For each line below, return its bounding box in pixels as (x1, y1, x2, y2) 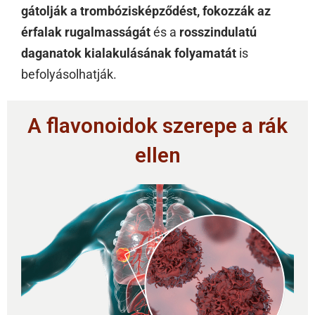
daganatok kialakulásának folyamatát (21, 46, 236, 61)
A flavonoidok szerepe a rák (27, 113, 288, 139)
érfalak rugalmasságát (21, 25, 150, 40)
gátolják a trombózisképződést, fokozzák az (21, 4, 271, 19)
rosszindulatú (179, 25, 257, 40)
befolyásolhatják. (21, 67, 117, 82)
